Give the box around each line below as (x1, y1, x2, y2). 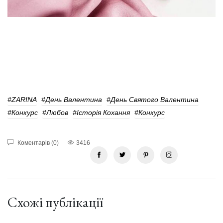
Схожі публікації (7, 193, 103, 212)
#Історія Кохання (73, 109, 130, 117)
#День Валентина (41, 96, 102, 104)
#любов (42, 109, 68, 117)
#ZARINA (7, 96, 37, 104)
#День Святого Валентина (107, 96, 199, 104)
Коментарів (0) (16, 139, 59, 147)
